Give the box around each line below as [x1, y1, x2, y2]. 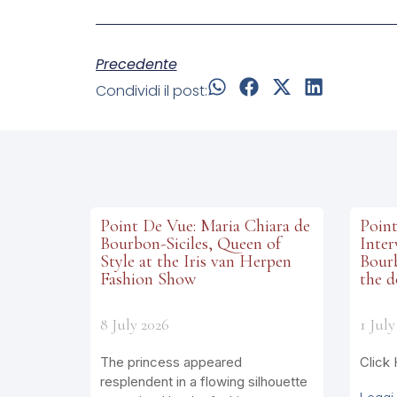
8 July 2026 [100, 314, 169, 334]
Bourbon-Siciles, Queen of [100, 232, 281, 254]
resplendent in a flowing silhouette [100, 372, 307, 390]
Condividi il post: [95, 80, 207, 101]
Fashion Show [100, 268, 196, 290]
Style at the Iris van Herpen [100, 250, 292, 272]
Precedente [95, 53, 177, 74]
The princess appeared [100, 353, 242, 370]
